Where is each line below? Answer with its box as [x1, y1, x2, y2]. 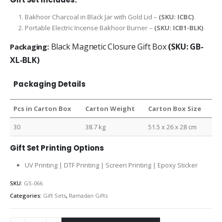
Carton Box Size [148, 104, 202, 113]
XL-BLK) [10, 55, 40, 66]
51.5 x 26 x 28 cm [148, 122, 197, 131]
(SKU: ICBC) [158, 12, 194, 21]
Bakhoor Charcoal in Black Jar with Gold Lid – [24, 12, 159, 21]
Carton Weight [85, 104, 135, 113]
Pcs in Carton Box [13, 104, 72, 113]
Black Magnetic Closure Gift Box [51, 41, 168, 53]
